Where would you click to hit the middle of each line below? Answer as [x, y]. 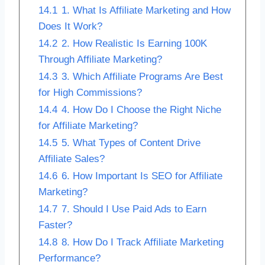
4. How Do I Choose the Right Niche [141, 109]
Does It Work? [70, 26]
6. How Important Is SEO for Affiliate [142, 176]
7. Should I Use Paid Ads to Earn [134, 209]
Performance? [70, 258]
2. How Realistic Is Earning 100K [134, 43]
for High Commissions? [90, 92]
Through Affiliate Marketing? [100, 59]
